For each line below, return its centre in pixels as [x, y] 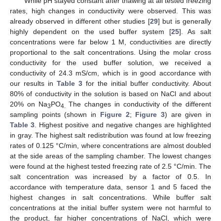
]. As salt [195, 32]
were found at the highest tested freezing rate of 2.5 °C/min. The [110, 166]
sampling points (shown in [55, 114]
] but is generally [184, 21]
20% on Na [29, 104]
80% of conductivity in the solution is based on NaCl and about [110, 94]
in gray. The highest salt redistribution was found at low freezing [110, 135]
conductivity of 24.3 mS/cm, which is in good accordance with [110, 73]
